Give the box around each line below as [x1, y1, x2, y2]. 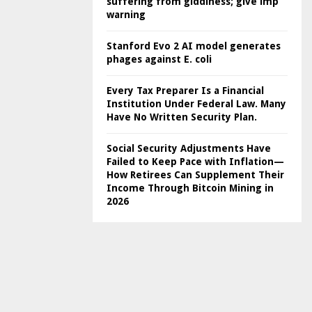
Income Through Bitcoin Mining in [107, 182, 274, 194]
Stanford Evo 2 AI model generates [107, 40, 281, 52]
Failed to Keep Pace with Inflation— [107, 156, 284, 167]
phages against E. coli [107, 54, 212, 65]
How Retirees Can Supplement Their [107, 169, 284, 180]
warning [107, 9, 146, 20]
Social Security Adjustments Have [107, 143, 271, 154]
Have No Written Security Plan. [107, 111, 257, 123]
